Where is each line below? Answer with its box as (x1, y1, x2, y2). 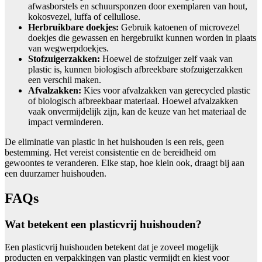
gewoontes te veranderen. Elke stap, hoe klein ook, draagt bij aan (5, 158, 244, 168)
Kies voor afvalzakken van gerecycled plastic (81, 85, 250, 96)
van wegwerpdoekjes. (28, 43, 109, 54)
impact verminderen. (28, 117, 104, 127)
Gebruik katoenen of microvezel (119, 22, 240, 33)
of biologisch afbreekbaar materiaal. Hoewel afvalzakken (28, 96, 238, 106)
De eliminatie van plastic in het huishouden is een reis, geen (5, 137, 224, 147)
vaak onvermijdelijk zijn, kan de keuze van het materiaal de (28, 106, 246, 117)
